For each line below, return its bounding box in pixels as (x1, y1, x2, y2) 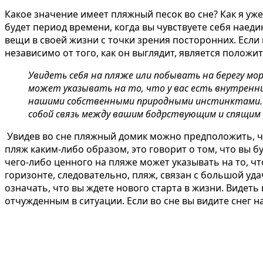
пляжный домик (74, 129, 147, 143)
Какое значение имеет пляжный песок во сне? (5, 7, 218, 21)
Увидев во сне (5, 129, 74, 143)
